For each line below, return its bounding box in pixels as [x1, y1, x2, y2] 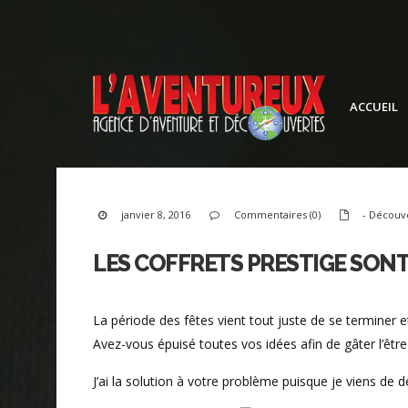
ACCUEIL [350, 97, 398, 115]
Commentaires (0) [234, 207, 321, 221]
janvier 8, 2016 [118, 207, 190, 221]
